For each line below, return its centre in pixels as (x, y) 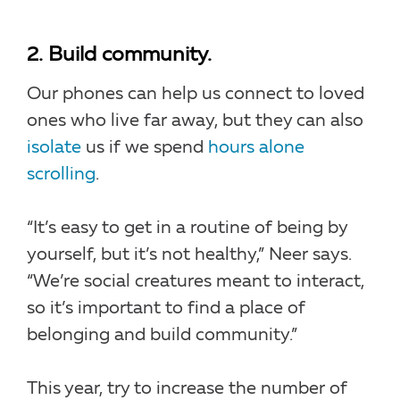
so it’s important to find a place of (166, 308)
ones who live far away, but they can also (195, 121)
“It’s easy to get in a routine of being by (187, 228)
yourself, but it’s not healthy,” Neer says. (189, 255)
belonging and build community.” (162, 335)
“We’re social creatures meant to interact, (196, 282)
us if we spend (145, 148)
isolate (54, 148)
